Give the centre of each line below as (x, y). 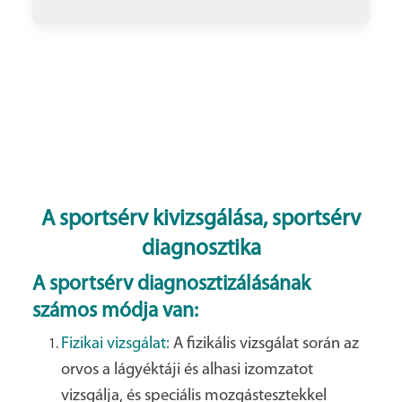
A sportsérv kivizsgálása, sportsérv (201, 220)
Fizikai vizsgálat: (115, 345)
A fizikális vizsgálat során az (264, 345)
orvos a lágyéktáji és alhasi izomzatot (187, 371)
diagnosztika (201, 249)
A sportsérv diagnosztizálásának (171, 285)
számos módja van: (115, 312)
